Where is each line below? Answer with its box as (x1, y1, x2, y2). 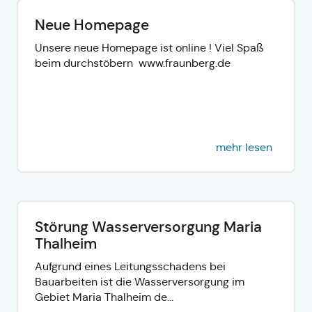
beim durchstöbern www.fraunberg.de (35, 56, 239, 70)
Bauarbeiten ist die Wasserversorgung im (35, 274, 244, 288)
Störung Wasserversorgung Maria (35, 217, 262, 236)
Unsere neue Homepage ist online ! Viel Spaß (35, 40, 264, 54)
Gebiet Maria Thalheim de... (35, 290, 173, 304)
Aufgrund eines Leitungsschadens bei (35, 259, 226, 273)
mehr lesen (216, 140, 272, 154)
